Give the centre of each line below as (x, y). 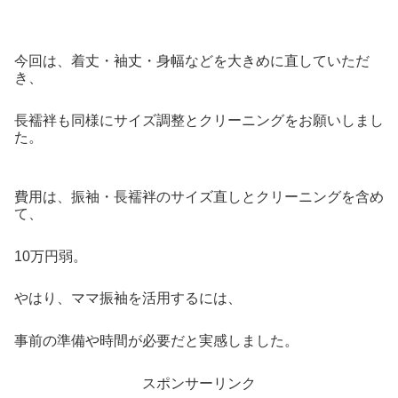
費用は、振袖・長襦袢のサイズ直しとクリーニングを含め (199, 196)
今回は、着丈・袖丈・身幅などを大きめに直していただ (192, 61)
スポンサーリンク (199, 383)
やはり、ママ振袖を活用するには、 (128, 298)
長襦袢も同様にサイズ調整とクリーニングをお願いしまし (199, 120)
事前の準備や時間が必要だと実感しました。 (156, 341)
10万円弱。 (51, 256)
